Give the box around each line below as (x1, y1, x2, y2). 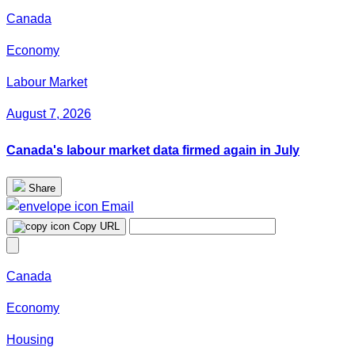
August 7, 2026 (6, 107, 91, 121)
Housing (6, 332, 54, 346)
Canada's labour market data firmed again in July (6, 143, 300, 157)
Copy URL (73, 219, 120, 232)
